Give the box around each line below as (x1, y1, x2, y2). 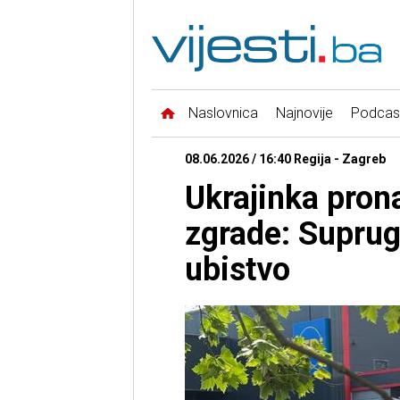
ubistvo (184, 251, 290, 289)
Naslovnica (187, 104, 258, 122)
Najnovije (275, 104, 333, 122)
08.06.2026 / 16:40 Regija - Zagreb (184, 152, 386, 167)
